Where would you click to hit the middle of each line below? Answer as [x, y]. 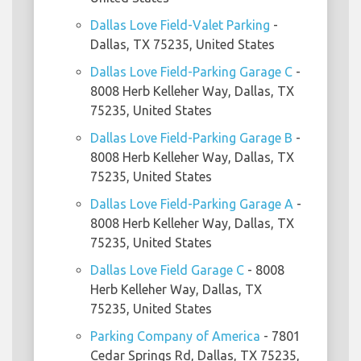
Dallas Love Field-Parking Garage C [191, 71]
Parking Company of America [175, 336]
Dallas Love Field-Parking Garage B [191, 137]
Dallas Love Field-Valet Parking [180, 25]
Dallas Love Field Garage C [167, 270]
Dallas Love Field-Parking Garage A [192, 203]
